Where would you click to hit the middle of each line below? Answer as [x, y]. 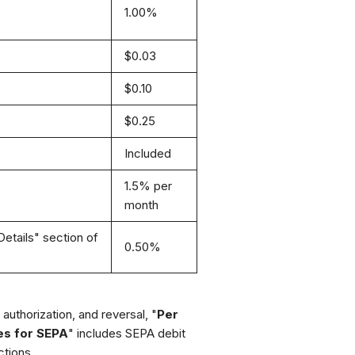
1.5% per [148, 186]
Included [147, 153]
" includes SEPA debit [126, 333]
